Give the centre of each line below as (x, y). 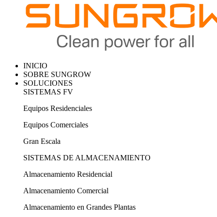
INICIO (35, 66)
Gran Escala (42, 141)
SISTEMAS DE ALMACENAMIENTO (87, 158)
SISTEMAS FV (48, 92)
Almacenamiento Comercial (66, 191)
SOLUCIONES (48, 83)
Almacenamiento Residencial (68, 174)
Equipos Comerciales (56, 125)
